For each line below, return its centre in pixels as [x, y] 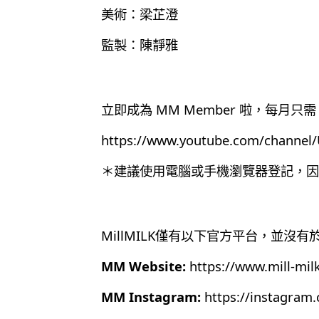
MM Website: [143, 266]
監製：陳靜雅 [140, 44]
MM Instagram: [151, 296]
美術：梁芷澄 [140, 14]
